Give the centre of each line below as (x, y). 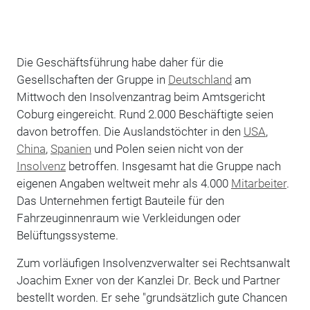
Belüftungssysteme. (67, 235)
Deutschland (200, 79)
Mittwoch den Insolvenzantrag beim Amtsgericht (140, 97)
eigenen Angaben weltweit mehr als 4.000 (124, 183)
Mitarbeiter (258, 183)
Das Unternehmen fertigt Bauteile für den (120, 200)
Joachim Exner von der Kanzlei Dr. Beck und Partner (148, 280)
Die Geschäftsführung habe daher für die (120, 62)
